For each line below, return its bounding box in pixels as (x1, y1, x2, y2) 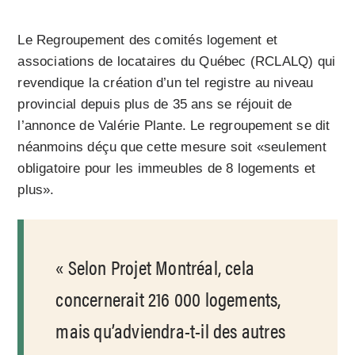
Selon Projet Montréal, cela (67, 253, 255, 281)
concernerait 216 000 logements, (55, 284, 281, 313)
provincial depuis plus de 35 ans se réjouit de (17, 97, 292, 113)
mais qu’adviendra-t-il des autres (55, 316, 286, 345)
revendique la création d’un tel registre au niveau (17, 75, 314, 91)
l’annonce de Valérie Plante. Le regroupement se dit (17, 118, 330, 134)
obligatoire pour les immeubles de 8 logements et (17, 161, 316, 177)
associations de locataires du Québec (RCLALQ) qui (17, 54, 336, 70)
